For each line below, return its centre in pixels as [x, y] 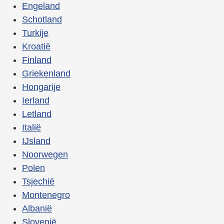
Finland [36, 60]
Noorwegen [45, 155]
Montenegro [46, 195]
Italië [31, 128]
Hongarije [41, 87]
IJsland [36, 141]
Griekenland [46, 74]
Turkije [35, 33]
